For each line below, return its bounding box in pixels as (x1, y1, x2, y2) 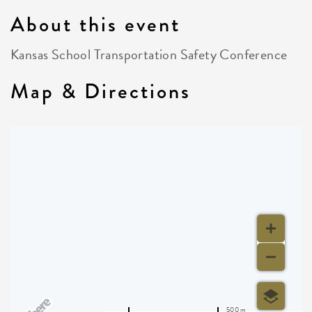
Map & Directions (10, 76, 191, 107)
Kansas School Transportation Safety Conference (10, 44, 288, 65)
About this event (10, 9, 180, 40)
